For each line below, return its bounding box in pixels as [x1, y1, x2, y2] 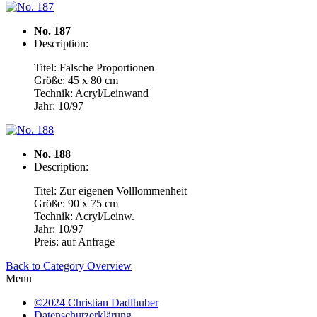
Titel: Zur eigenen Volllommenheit [34, 185, 187, 197]
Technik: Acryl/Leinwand [34, 87, 149, 99]
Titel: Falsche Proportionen [34, 62, 154, 74]
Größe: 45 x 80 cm [34, 74, 118, 86]
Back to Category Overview [6, 260, 132, 272]
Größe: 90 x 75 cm [34, 197, 118, 209]
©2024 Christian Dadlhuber [34, 296, 158, 309]
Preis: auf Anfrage [34, 236, 115, 248]
